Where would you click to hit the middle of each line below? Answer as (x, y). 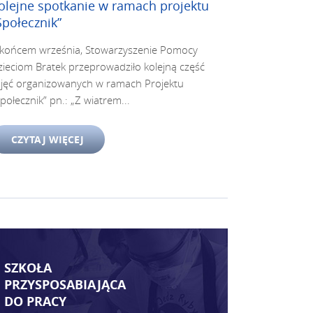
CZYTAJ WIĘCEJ (48, 139)
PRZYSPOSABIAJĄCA (65, 285)
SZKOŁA (28, 268)
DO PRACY (35, 301)
